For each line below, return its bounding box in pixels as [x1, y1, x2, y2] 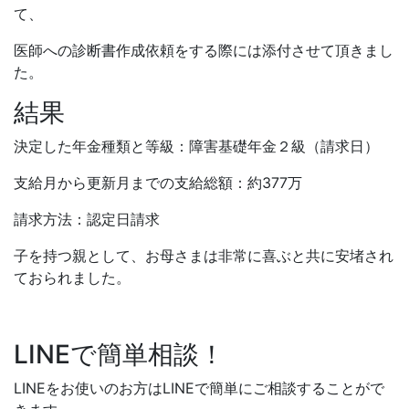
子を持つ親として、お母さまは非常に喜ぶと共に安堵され [14, 246, 393, 265]
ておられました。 [14, 267, 131, 287]
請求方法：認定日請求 [14, 209, 160, 228]
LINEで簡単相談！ [14, 338, 225, 370]
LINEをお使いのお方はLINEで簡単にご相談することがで [14, 378, 384, 397]
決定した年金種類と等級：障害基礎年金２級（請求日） [14, 136, 379, 155]
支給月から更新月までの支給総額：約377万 [14, 173, 302, 192]
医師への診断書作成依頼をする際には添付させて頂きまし [14, 40, 393, 59]
